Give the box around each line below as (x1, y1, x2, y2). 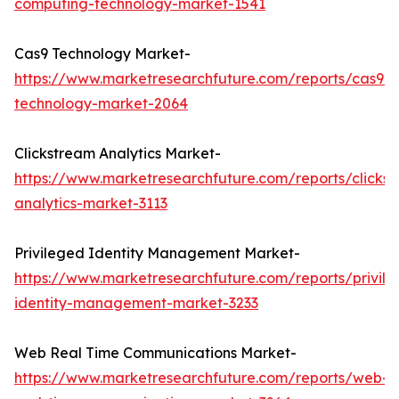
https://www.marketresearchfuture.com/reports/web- (14, 369, 388, 387)
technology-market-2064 (14, 94, 188, 113)
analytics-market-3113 (14, 194, 167, 213)
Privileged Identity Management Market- (14, 244, 300, 263)
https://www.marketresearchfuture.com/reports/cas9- (14, 69, 390, 88)
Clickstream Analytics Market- (14, 144, 221, 163)
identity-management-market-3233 (14, 294, 258, 313)
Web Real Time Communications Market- (14, 344, 297, 362)
